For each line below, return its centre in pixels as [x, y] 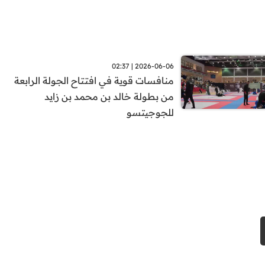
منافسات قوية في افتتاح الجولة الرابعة [94, 81]
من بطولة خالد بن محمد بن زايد [109, 97]
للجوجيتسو [151, 113]
